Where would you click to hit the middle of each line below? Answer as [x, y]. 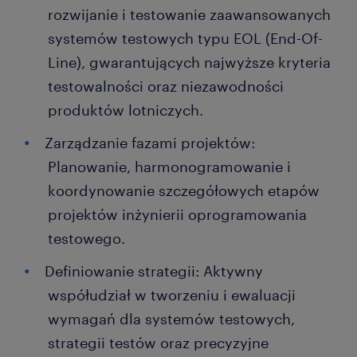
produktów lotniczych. [126, 110]
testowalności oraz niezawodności [166, 86]
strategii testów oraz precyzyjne [158, 343]
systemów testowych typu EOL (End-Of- [185, 38]
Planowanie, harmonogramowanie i [169, 167]
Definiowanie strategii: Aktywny [154, 271]
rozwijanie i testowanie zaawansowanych [189, 14]
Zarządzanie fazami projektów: [150, 143]
